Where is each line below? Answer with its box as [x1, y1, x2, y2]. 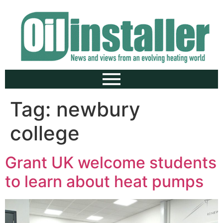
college [10, 121, 80, 145]
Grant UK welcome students [5, 153, 217, 172]
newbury [56, 97, 140, 121]
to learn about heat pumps [5, 172, 204, 191]
